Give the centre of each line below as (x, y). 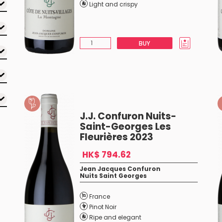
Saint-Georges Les (125, 127)
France (99, 196)
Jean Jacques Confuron (120, 169)
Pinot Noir (103, 207)
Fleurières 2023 (116, 137)
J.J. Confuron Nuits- (128, 116)
